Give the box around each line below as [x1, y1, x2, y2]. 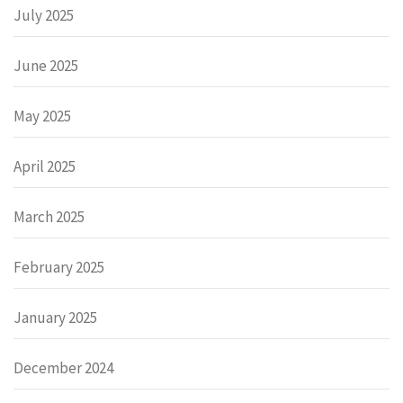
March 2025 [13, 207, 85, 228]
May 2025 [13, 106, 71, 127]
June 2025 [13, 56, 78, 76]
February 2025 [13, 257, 104, 278]
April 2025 [13, 157, 76, 177]
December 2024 [13, 358, 113, 379]
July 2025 [13, 5, 74, 26]
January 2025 [13, 308, 97, 328]
